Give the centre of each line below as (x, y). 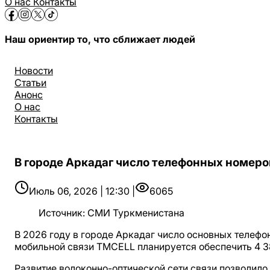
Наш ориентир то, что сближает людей (100, 39)
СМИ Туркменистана (136, 213)
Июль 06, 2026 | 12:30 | (82, 191)
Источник (61, 213)
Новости (34, 71)
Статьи (30, 83)
